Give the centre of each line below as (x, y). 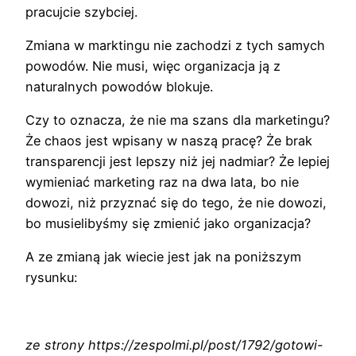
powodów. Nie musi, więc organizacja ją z (153, 66)
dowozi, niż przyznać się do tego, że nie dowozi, (176, 203)
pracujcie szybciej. (81, 12)
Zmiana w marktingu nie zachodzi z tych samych (175, 45)
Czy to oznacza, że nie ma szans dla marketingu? (178, 120)
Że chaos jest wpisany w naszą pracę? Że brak (169, 141)
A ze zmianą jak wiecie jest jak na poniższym (163, 257)
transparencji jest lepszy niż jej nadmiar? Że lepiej (178, 162)
